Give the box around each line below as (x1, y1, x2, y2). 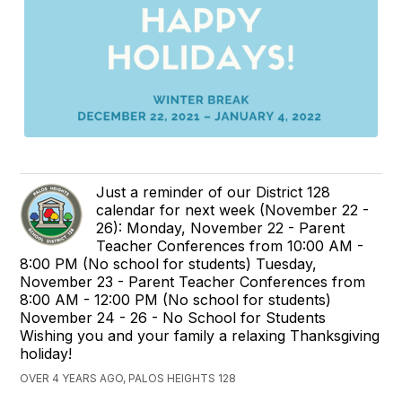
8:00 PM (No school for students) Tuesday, (20, 255, 318, 274)
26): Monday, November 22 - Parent (96, 219, 345, 238)
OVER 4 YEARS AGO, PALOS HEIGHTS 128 (20, 371, 237, 386)
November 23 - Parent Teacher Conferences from (20, 273, 366, 292)
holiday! (20, 345, 73, 363)
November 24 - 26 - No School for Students (20, 309, 327, 328)
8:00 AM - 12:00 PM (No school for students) (20, 291, 332, 310)
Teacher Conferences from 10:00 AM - (96, 237, 364, 256)
